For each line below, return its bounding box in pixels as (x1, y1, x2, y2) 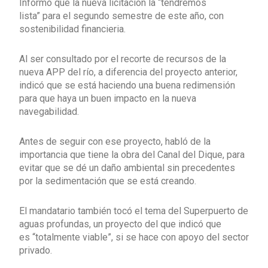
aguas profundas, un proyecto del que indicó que (19, 218, 221, 230)
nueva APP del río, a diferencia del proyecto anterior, (19, 66, 237, 78)
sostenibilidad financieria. (19, 23, 126, 35)
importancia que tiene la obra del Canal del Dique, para (19, 148, 245, 160)
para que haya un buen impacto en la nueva (19, 92, 196, 104)
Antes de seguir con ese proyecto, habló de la (19, 135, 211, 147)
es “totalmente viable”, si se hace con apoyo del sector (19, 231, 249, 243)
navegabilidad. (19, 105, 79, 117)
